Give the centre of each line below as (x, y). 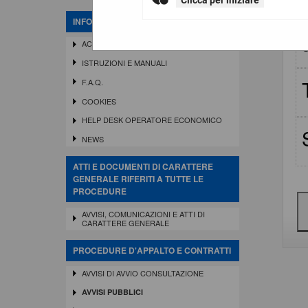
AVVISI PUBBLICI (112, 292)
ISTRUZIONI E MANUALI (124, 63)
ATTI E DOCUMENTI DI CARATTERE (143, 167)
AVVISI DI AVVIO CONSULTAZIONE (142, 273)
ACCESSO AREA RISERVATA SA (137, 44)
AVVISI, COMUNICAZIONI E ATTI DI (143, 213)
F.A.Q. (92, 81)
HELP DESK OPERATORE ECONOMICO (152, 120)
